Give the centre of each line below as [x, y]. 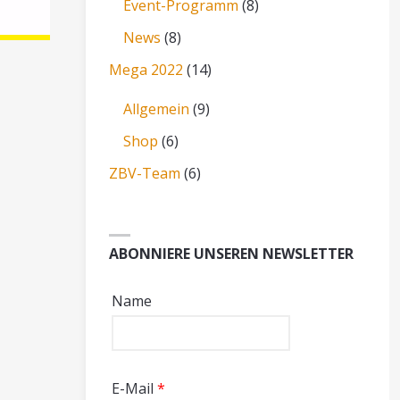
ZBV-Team [145, 173]
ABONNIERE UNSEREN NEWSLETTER [232, 254]
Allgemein [157, 108]
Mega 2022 [146, 69]
